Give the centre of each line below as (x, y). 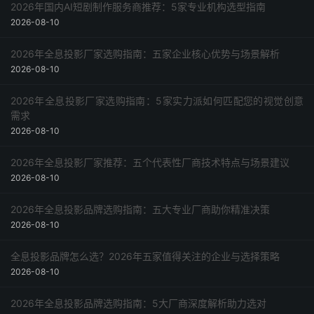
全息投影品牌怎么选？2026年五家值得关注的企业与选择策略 (145, 256)
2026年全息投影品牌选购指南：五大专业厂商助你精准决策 (140, 209)
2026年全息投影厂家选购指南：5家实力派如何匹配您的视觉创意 (157, 101)
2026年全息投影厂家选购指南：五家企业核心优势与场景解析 (145, 54)
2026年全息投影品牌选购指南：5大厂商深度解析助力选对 (138, 303)
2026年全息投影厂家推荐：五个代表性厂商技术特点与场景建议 (150, 162)
